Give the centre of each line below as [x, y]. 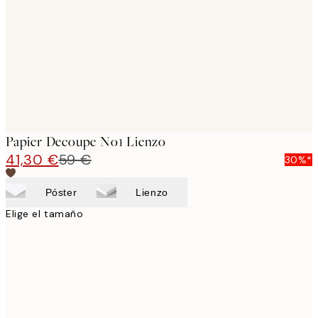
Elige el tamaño [45, 213]
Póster [61, 192]
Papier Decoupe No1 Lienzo [86, 141]
